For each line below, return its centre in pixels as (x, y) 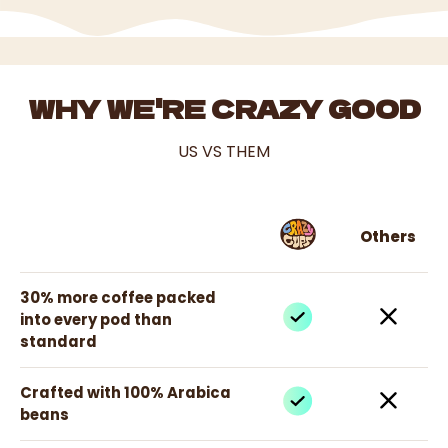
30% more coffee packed (118, 297)
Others (388, 236)
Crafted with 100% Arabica (125, 392)
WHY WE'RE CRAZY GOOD (224, 107)
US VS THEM (224, 151)
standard (58, 341)
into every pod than (96, 319)
